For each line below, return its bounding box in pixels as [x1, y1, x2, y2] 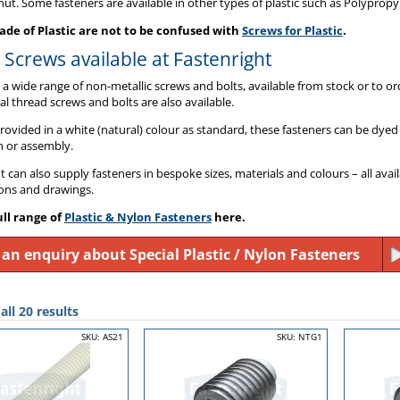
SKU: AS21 [80, 329, 123, 343]
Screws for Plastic [241, 22, 343, 38]
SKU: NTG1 [277, 329, 323, 343]
